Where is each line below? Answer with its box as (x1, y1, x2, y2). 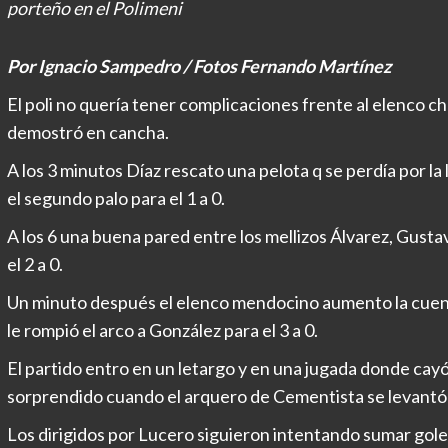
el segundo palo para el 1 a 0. (6, 187, 225, 209)
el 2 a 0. (6, 253, 63, 275)
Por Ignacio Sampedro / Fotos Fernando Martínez (6, 55, 391, 77)
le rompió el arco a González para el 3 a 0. (6, 319, 318, 341)
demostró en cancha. (6, 121, 169, 143)
